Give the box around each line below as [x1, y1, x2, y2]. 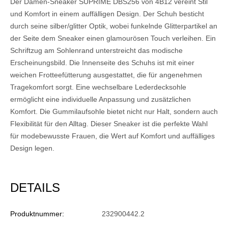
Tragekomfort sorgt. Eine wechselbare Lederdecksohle [10, 83, 186, 92]
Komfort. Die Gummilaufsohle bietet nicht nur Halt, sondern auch [10, 107, 218, 116]
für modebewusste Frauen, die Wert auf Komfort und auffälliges [10, 132, 215, 140]
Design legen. [10, 144, 54, 153]
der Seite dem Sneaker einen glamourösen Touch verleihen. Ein [10, 34, 216, 43]
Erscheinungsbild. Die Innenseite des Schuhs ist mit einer [10, 59, 194, 67]
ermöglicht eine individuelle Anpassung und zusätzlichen [10, 95, 191, 104]
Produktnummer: [10, 210, 64, 218]
